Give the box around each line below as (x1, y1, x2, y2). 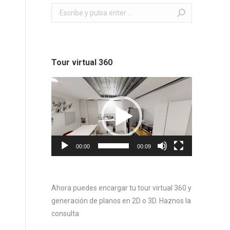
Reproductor (50, 79, 91, 87)
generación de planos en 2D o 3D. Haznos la (51, 197, 191, 205)
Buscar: (50, 5, 75, 13)
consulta (51, 209, 79, 218)
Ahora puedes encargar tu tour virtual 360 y (51, 184, 191, 192)
